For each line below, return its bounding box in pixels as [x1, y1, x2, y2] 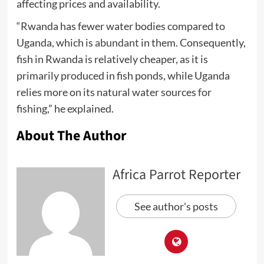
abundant [94, 35, 139, 49]
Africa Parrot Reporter [112, 164, 240, 185]
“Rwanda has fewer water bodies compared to [16, 19, 225, 32]
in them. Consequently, [138, 35, 246, 49]
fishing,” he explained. [16, 101, 114, 115]
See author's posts [134, 199, 218, 213]
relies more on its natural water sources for [16, 85, 212, 98]
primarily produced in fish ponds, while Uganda [16, 68, 230, 82]
